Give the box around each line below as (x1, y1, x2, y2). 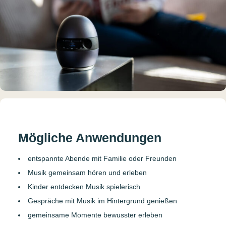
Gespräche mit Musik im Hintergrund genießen (27, 196, 177, 205)
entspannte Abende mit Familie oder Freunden (27, 154, 177, 162)
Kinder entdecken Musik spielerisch (27, 182, 140, 191)
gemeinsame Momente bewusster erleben (27, 210, 162, 219)
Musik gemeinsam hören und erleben (27, 168, 147, 177)
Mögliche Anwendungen (18, 130, 161, 145)
